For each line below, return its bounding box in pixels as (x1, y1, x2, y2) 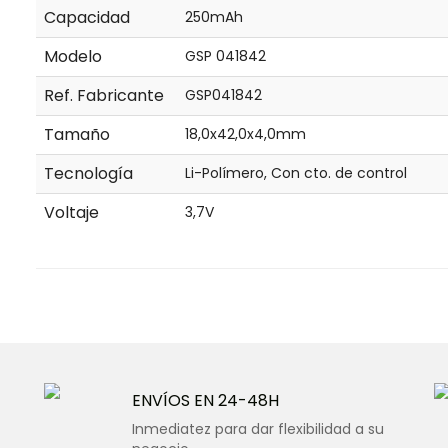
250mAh (184, 7, 243, 27)
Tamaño (43, 123, 110, 146)
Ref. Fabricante (43, 84, 164, 107)
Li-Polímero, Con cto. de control (184, 163, 407, 183)
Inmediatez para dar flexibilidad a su (132, 419, 384, 439)
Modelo (43, 45, 102, 68)
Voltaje (43, 201, 99, 224)
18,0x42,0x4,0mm (184, 124, 306, 144)
